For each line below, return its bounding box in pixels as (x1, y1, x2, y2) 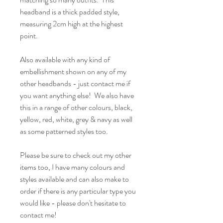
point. (20, 30, 38, 41)
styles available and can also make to (20, 173, 129, 185)
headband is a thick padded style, (20, 6, 119, 17)
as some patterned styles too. (20, 125, 108, 137)
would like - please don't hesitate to (20, 197, 126, 209)
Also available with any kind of (20, 54, 110, 65)
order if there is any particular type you (20, 185, 136, 197)
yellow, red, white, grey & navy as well (20, 113, 132, 125)
